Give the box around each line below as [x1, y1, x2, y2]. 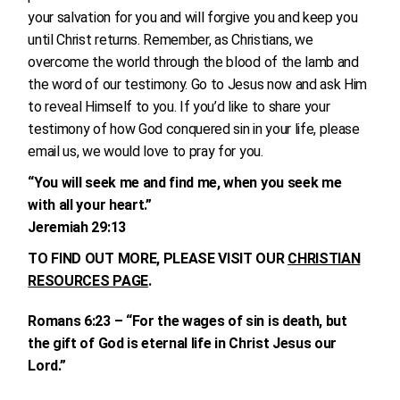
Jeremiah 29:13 [28, 219, 126, 236]
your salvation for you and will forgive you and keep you [28, 9, 358, 26]
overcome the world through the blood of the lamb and [28, 54, 359, 71]
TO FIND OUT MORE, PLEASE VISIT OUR [28, 250, 288, 267]
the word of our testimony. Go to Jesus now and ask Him [28, 76, 368, 93]
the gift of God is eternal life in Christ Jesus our [28, 335, 337, 352]
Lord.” [28, 357, 66, 374]
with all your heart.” [28, 196, 152, 213]
